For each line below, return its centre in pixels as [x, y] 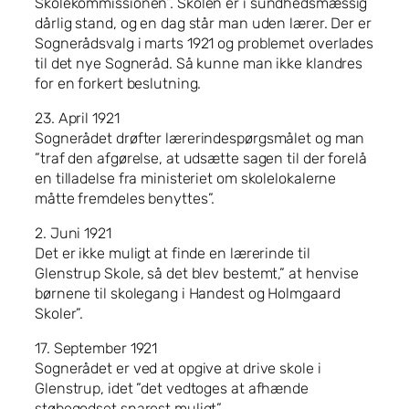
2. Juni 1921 [73, 234]
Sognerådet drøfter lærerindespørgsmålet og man [200, 138]
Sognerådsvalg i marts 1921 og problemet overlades [204, 43]
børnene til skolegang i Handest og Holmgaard [188, 294]
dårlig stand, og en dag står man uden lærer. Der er [203, 23]
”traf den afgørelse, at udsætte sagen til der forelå [201, 158]
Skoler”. [59, 314]
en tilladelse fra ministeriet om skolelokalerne [186, 178]
